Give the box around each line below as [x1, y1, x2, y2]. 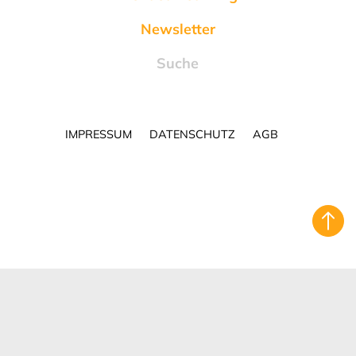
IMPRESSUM [64, 126, 132, 141]
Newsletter [140, 20, 215, 39]
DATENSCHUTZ [149, 126, 235, 141]
